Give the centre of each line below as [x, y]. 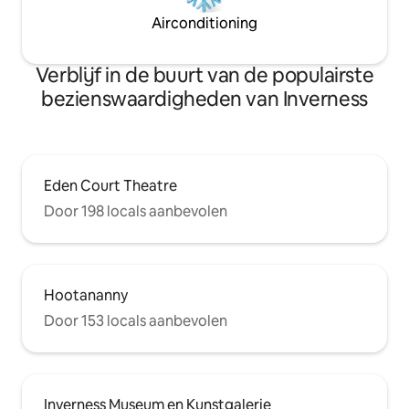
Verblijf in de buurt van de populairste [204, 76]
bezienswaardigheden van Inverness [204, 100]
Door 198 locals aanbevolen [136, 212]
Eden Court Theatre [110, 186]
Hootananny [86, 296]
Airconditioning [204, 24]
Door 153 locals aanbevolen [136, 321]
